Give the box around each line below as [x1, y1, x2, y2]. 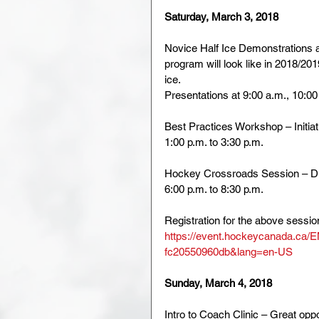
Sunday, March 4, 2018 [164, 276, 272, 289]
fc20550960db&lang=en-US [164, 245, 293, 258]
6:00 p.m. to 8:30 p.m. [164, 182, 263, 195]
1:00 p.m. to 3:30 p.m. [164, 135, 263, 148]
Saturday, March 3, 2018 [164, 10, 278, 23]
